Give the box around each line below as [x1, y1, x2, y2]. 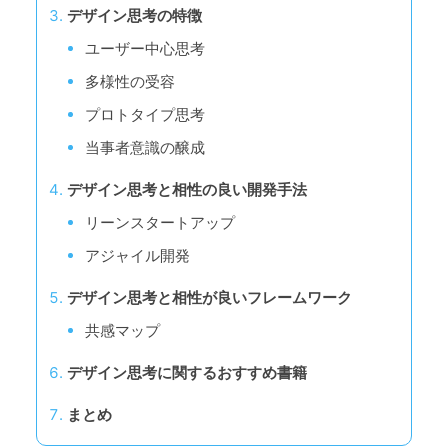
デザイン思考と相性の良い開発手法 [67, 179, 307, 199]
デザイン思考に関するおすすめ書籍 [67, 362, 307, 382]
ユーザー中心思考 [85, 38, 205, 58]
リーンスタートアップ [85, 212, 235, 232]
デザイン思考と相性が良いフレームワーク [67, 287, 352, 307]
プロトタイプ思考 [85, 104, 205, 124]
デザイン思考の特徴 [67, 5, 202, 25]
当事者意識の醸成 [85, 137, 205, 157]
